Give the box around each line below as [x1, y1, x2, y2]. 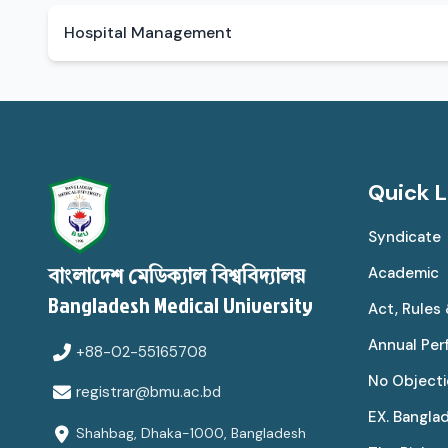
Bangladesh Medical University [48, 289, 313, 321]
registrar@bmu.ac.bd [76, 382, 221, 403]
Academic [368, 262, 439, 283]
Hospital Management [64, 21, 232, 43]
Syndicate [368, 226, 441, 247]
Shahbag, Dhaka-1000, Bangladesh [76, 424, 306, 443]
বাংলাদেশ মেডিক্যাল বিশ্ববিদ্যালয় [48, 268, 305, 289]
